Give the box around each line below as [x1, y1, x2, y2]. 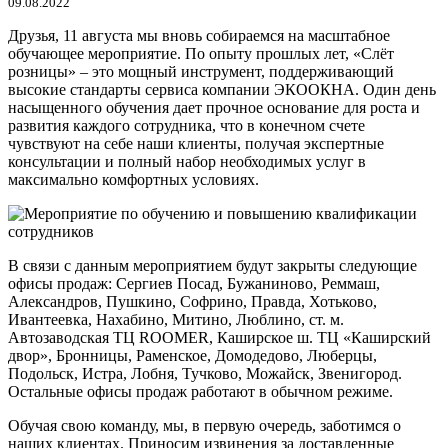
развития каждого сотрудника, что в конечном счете [8, 117, 365, 135]
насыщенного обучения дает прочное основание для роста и [8, 99, 420, 117]
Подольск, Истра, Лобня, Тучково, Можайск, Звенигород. [8, 365, 402, 383]
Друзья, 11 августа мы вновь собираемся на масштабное [8, 27, 390, 45]
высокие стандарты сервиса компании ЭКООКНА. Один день [8, 81, 436, 99]
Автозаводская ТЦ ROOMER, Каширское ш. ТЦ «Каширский [8, 329, 431, 347]
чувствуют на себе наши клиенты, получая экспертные [8, 135, 384, 153]
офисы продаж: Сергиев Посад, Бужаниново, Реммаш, [8, 275, 380, 293]
